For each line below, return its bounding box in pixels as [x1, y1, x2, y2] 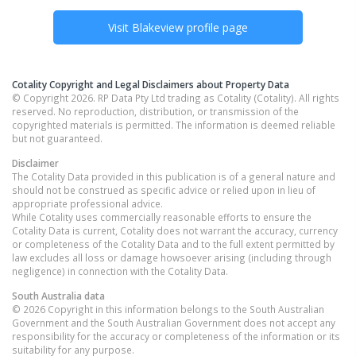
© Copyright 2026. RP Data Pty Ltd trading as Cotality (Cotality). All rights [12, 91, 339, 104]
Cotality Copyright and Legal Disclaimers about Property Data [12, 77, 289, 91]
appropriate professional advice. [12, 196, 163, 210]
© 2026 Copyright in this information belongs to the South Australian [12, 302, 324, 315]
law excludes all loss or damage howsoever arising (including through [12, 250, 331, 264]
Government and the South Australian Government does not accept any [12, 315, 335, 329]
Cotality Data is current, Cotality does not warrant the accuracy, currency [12, 223, 338, 237]
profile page [184, 19, 248, 35]
